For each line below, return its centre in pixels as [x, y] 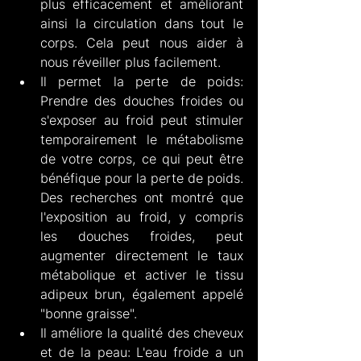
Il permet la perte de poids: [142, 81]
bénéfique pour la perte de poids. [142, 178]
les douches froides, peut [142, 236]
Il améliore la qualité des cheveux [142, 332]
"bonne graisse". [89, 313]
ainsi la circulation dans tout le [142, 23]
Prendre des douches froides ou [142, 100]
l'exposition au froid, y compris [142, 216]
